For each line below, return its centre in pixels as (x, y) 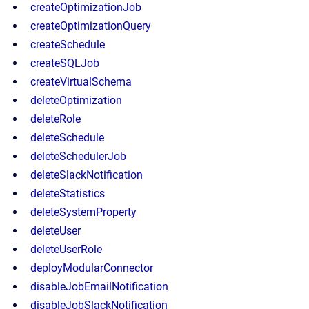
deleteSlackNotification (87, 175)
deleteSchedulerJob (78, 156)
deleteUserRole (66, 249)
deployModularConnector (92, 268)
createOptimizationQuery (91, 26)
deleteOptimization (76, 100)
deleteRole (56, 119)
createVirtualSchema (81, 82)
